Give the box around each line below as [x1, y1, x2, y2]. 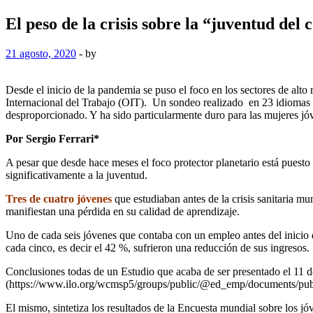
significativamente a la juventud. [6, 168, 147, 181]
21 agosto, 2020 [6, 47, 76, 59]
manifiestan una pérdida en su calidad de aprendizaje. [6, 205, 240, 217]
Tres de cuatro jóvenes [6, 192, 112, 205]
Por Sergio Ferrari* [6, 132, 99, 145]
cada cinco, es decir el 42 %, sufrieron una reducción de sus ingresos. [6, 241, 310, 254]
